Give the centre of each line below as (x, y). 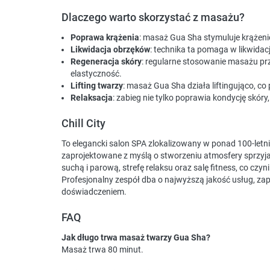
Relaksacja (92, 98)
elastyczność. (96, 74)
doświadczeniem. (94, 192)
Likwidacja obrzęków (110, 50)
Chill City (83, 124)
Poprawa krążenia (105, 38)
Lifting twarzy (97, 86)
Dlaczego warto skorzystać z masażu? (153, 17)
